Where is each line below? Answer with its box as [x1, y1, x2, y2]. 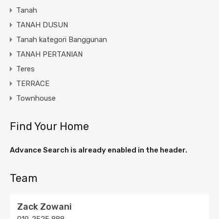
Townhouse [16, 94, 56, 103]
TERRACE [16, 79, 49, 88]
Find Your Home [10, 120, 89, 133]
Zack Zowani [17, 201, 72, 213]
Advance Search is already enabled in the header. [10, 146, 187, 155]
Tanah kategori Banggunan [16, 35, 107, 44]
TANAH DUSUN [16, 21, 68, 30]
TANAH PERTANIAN [16, 50, 83, 59]
